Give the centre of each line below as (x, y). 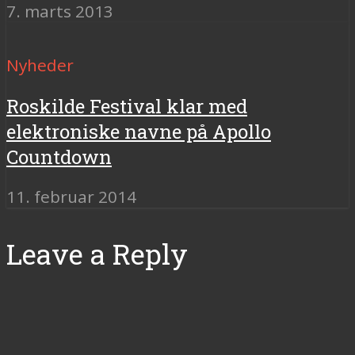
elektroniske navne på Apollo (139, 132)
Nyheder (40, 65)
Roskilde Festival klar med (127, 107)
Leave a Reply (97, 254)
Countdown (59, 157)
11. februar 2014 (71, 197)
